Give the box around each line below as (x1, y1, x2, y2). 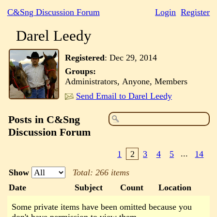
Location (158, 182, 192, 192)
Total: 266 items (73, 168, 130, 178)
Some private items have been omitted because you (11, 202, 192, 212)
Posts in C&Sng (8, 113, 80, 126)
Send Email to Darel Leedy (76, 91, 172, 101)
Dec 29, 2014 (109, 52, 157, 62)
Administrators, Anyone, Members (64, 76, 187, 86)
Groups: (64, 66, 96, 76)
